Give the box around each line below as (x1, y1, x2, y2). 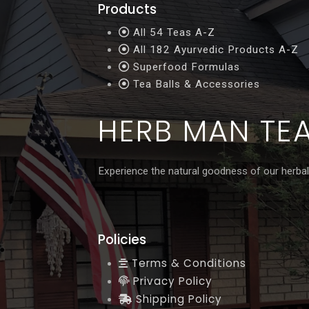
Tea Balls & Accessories (130, 78, 260, 91)
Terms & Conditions (128, 256, 246, 271)
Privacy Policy (130, 274, 212, 289)
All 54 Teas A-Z (130, 26, 215, 39)
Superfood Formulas (130, 61, 240, 74)
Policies (98, 230, 146, 250)
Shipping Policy (132, 292, 222, 307)
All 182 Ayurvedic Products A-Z (130, 43, 299, 57)
